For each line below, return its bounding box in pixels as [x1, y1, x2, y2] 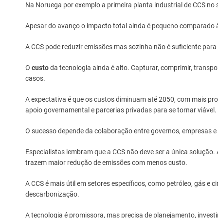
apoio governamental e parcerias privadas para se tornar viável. [25, 106, 217, 114]
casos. [25, 74, 45, 83]
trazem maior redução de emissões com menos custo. [25, 159, 187, 167]
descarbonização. [25, 190, 79, 199]
